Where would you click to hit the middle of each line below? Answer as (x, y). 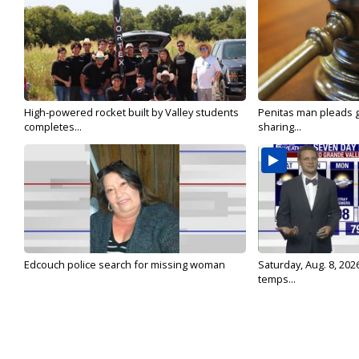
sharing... (279, 127)
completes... (53, 127)
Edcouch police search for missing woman (125, 265)
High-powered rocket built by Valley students (131, 113)
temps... (276, 279)
